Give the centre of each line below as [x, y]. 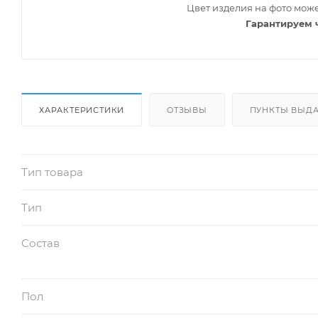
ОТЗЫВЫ [187, 110]
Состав [40, 243]
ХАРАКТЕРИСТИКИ [82, 110]
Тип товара [52, 172]
